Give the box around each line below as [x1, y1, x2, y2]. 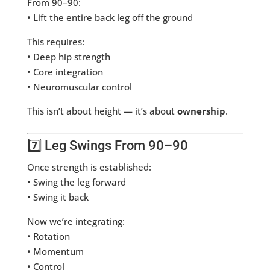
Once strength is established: [27, 161, 151, 174]
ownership [177, 105, 225, 118]
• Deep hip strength [27, 51, 110, 63]
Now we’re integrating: [27, 215, 125, 228]
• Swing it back [27, 191, 89, 204]
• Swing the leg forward [27, 176, 126, 189]
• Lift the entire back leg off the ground [27, 11, 193, 24]
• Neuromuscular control [27, 81, 132, 93]
